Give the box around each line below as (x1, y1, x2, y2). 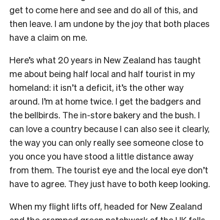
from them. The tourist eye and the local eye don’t (9, 164, 208, 175)
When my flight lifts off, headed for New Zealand (9, 200, 202, 212)
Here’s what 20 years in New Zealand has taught (9, 54, 201, 65)
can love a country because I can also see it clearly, (9, 122, 210, 134)
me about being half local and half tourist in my (9, 67, 195, 79)
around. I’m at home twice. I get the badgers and (9, 95, 201, 107)
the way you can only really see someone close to (9, 136, 203, 148)
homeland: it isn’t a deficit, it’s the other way (9, 81, 184, 93)
